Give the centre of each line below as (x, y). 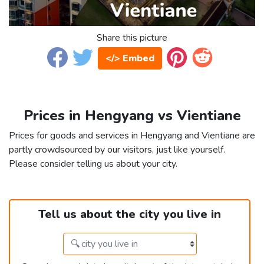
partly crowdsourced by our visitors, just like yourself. (117, 150)
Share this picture (132, 38)
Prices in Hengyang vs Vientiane (132, 116)
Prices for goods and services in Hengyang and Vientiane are (132, 136)
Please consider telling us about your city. (93, 164)
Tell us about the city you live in (130, 214)
